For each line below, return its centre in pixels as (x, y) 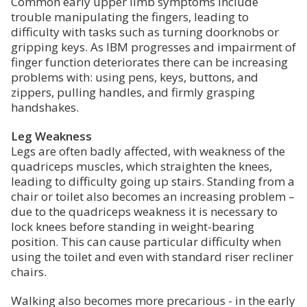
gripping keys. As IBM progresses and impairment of (153, 47)
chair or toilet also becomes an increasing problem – (153, 197)
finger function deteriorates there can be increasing (149, 62)
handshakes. (45, 108)
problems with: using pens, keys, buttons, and (135, 77)
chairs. (30, 272)
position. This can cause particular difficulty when (146, 242)
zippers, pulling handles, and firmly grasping (133, 93)
